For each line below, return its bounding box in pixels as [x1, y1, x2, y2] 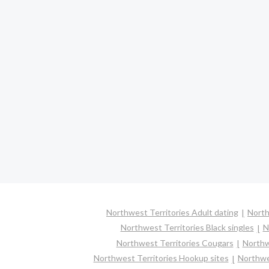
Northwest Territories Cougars [116, 237, 234, 248]
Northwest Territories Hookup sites [93, 253, 229, 264]
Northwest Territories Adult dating [106, 207, 238, 217]
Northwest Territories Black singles [120, 222, 254, 233]
